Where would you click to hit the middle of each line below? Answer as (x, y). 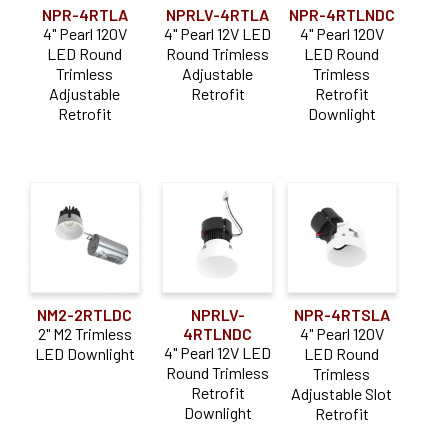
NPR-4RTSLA (341, 314)
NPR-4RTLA (84, 14)
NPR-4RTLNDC (341, 14)
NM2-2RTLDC (85, 314)
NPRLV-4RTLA (218, 14)
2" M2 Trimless (84, 333)
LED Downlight (84, 353)
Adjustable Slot (342, 393)
